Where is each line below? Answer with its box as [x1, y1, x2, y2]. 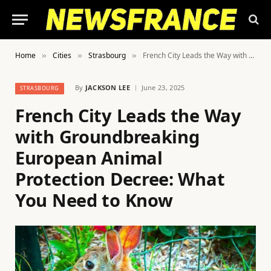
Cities [53, 50, 71, 60]
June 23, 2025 [141, 83, 185, 92]
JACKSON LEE [85, 83, 131, 92]
